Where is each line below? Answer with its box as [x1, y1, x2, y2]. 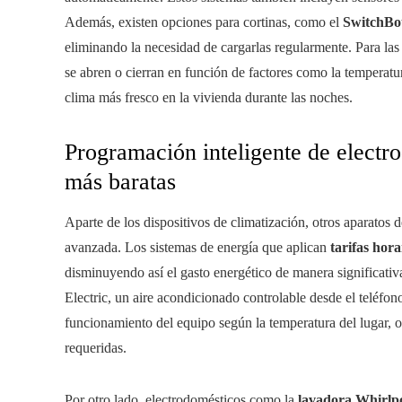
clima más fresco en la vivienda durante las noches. [65, 90, 353, 106]
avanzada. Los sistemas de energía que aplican [65, 240, 330, 256]
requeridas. [65, 340, 127, 356]
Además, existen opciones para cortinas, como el [65, 14, 343, 31]
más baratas [65, 169, 176, 196]
